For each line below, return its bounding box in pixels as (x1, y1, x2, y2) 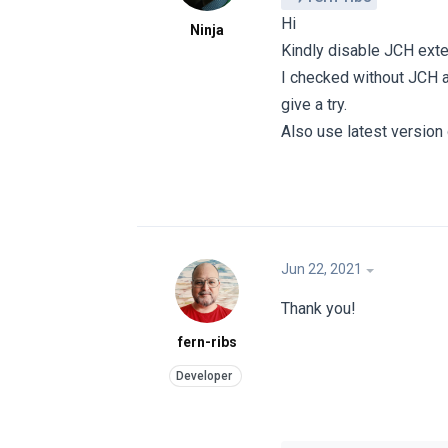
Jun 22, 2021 (281, 260, 362, 277)
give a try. (281, 95, 347, 115)
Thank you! (281, 298, 356, 318)
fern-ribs (177, 333, 237, 350)
